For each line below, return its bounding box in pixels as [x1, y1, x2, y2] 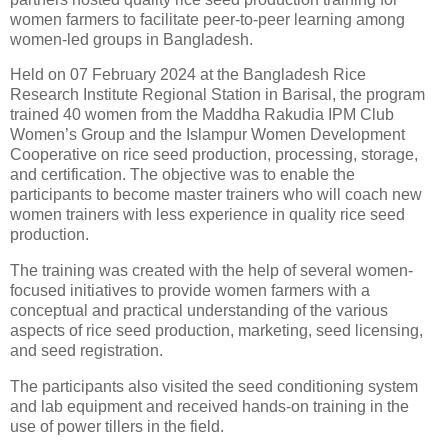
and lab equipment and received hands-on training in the [10, 398, 409, 416]
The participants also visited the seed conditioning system [10, 378, 418, 396]
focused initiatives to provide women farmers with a [10, 282, 370, 300]
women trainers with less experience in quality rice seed [10, 206, 405, 224]
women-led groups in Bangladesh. [10, 30, 257, 48]
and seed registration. [10, 342, 167, 360]
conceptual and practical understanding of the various [10, 302, 388, 320]
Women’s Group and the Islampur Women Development [10, 126, 405, 144]
